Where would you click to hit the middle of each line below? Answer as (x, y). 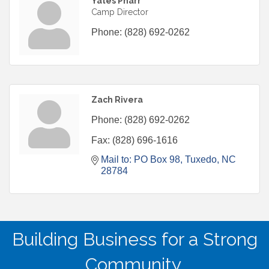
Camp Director (120, 12)
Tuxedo (201, 160)
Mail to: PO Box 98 (141, 160)
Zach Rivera (117, 100)
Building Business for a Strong (134, 240)
